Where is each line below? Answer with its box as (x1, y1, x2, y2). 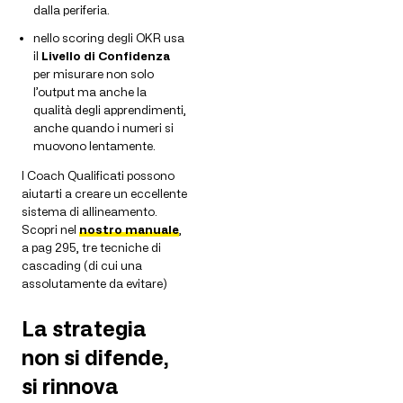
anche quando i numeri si (33, 120, 174, 135)
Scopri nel (22, 221, 79, 237)
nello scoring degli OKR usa (33, 30, 184, 45)
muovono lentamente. (33, 138, 156, 153)
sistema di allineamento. (22, 203, 157, 219)
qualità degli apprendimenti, (33, 102, 186, 117)
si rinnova (22, 374, 119, 399)
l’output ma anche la (33, 84, 147, 99)
